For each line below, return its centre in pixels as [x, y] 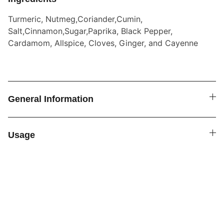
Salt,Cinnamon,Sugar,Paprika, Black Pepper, [90, 31]
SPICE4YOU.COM [71, 207]
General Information [51, 99]
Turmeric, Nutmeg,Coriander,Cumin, [75, 19]
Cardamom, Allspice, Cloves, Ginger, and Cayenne [103, 43]
